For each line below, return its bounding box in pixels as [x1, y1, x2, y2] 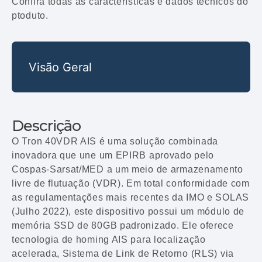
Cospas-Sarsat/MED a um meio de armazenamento [12, 164, 243, 175]
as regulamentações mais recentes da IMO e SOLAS [12, 192, 249, 203]
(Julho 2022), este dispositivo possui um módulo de [12, 206, 245, 217]
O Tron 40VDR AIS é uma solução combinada [12, 136, 219, 147]
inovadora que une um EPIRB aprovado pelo [12, 150, 215, 161]
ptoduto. [12, 10, 49, 20]
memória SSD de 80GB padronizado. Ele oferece [12, 220, 234, 231]
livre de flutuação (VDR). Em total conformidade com [12, 178, 250, 189]
